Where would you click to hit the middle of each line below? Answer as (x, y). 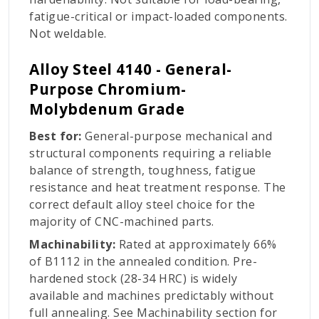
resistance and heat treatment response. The (158, 188)
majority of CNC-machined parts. (122, 222)
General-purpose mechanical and (177, 136)
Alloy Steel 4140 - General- (131, 69)
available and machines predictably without (151, 296)
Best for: (56, 136)
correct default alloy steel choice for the (142, 205)
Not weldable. (68, 34)
